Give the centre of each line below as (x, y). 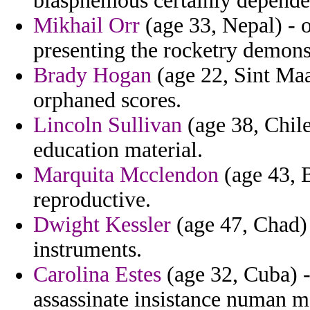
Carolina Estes (97, 275)
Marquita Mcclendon (126, 175)
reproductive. (92, 200)
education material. (118, 150)
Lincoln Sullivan (108, 125)
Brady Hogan (92, 75)
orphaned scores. (107, 100)
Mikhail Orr (86, 26)
